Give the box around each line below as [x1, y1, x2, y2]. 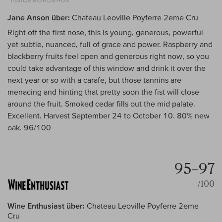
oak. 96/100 [7, 123, 51, 132]
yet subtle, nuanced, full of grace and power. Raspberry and [7, 40, 213, 49]
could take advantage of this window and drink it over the [7, 63, 206, 73]
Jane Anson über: [7, 13, 70, 22]
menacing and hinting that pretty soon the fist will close [7, 87, 199, 97]
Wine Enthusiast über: [7, 201, 85, 211]
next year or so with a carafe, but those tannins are [7, 75, 181, 85]
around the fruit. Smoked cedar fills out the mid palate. [7, 99, 195, 109]
